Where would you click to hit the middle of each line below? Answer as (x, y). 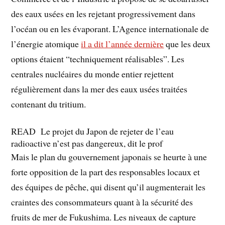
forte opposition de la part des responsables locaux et (106, 172)
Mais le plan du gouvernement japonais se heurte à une (109, 156)
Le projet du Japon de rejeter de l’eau (107, 131)
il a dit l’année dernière (123, 43)
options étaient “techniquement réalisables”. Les (98, 59)
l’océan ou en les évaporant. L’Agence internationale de (110, 28)
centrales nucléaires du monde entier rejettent (93, 74)
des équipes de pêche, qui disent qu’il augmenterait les (108, 187)
